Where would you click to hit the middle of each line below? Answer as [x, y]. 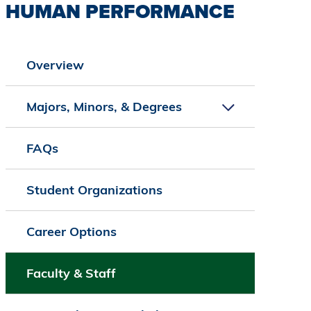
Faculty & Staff [71, 274]
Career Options [71, 232]
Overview [55, 65]
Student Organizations [94, 190]
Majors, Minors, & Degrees [104, 107]
